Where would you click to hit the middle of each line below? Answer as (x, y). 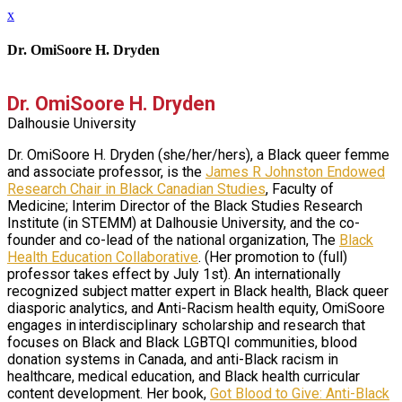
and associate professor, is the (106, 171)
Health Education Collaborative (103, 257)
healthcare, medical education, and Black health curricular (184, 376)
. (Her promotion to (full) (273, 257)
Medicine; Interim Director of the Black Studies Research (185, 205)
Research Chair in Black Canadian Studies (136, 188)
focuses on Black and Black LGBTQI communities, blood (182, 342)
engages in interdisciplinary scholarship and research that (186, 325)
